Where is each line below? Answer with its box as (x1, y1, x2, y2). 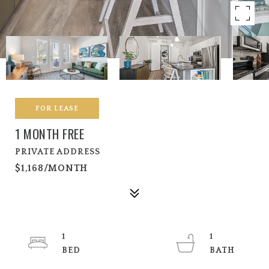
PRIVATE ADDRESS (15, 147, 100, 157)
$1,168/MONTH (15, 163, 88, 174)
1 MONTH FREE (15, 124, 84, 143)
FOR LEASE (35, 104, 79, 112)
